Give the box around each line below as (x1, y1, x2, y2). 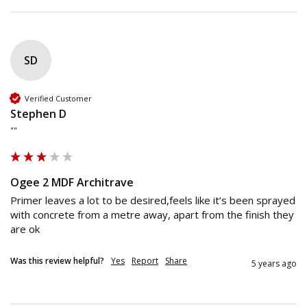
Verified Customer (25, 93, 92, 103)
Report (132, 255, 158, 267)
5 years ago (251, 258, 297, 270)
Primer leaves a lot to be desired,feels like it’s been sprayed (10, 193, 295, 208)
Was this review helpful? (10, 255, 104, 267)
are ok (10, 222, 40, 236)
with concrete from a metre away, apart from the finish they (10, 208, 294, 222)
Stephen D (10, 106, 66, 122)
